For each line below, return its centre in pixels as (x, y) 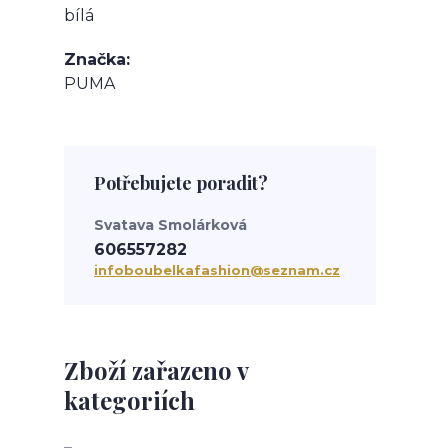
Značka (95, 59)
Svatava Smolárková (170, 225)
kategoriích (129, 400)
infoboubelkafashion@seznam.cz (217, 270)
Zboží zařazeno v (156, 370)
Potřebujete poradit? (181, 183)
